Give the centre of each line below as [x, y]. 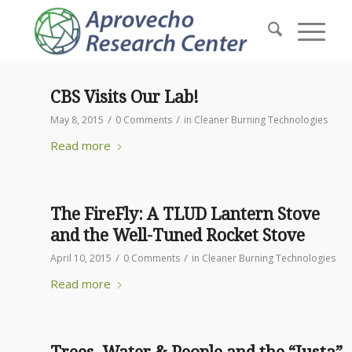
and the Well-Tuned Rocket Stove [177, 235]
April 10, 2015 [81, 258]
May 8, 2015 [77, 120]
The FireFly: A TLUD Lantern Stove [185, 214]
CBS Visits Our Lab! [124, 97]
